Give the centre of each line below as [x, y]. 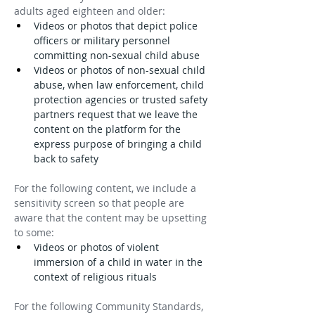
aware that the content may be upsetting [112, 218]
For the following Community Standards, [110, 306]
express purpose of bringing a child [119, 144]
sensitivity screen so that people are [101, 203]
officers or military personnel [103, 40]
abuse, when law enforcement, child [120, 85]
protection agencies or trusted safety [122, 99]
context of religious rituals [95, 277]
